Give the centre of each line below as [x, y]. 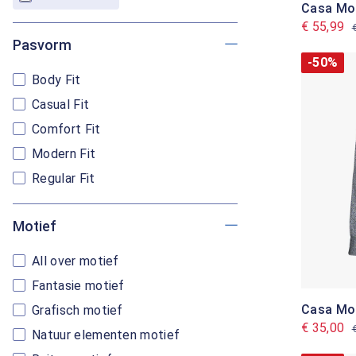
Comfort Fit [66, 129]
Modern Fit [64, 154]
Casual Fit [61, 104]
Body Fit [56, 80]
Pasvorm [42, 45]
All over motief [75, 261]
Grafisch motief [77, 310]
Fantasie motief [78, 286]
